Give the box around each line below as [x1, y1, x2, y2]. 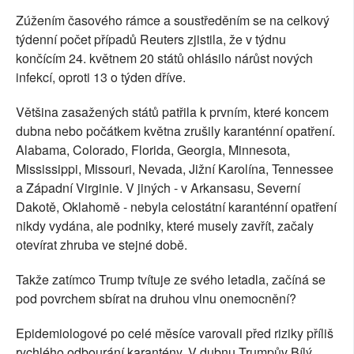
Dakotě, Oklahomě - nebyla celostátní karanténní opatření [16, 198, 337, 217]
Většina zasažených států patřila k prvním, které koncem [16, 103, 329, 122]
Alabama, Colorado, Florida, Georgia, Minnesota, [16, 141, 290, 160]
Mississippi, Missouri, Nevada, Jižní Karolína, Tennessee [16, 160, 333, 179]
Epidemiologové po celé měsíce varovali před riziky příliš [16, 324, 333, 343]
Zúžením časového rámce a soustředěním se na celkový [16, 11, 330, 30]
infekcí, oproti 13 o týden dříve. [16, 68, 186, 87]
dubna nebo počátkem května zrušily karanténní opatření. [16, 122, 335, 141]
